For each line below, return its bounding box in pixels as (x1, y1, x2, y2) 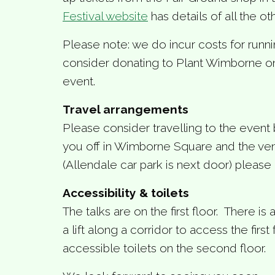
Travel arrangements (63, 102, 188, 116)
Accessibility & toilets (63, 185, 189, 199)
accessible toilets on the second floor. (63, 241, 266, 255)
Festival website (63, 9, 148, 23)
